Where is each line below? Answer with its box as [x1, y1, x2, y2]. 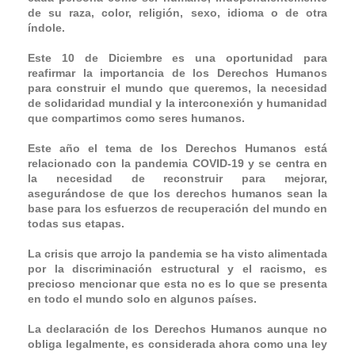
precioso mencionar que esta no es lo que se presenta [28, 277, 327, 290]
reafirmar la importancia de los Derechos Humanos [28, 66, 327, 79]
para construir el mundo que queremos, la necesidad [28, 81, 327, 94]
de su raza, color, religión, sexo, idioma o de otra [28, 6, 327, 19]
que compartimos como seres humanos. [28, 111, 245, 124]
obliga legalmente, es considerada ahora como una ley [28, 337, 327, 350]
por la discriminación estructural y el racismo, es [28, 261, 327, 275]
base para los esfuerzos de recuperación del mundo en [28, 201, 327, 215]
